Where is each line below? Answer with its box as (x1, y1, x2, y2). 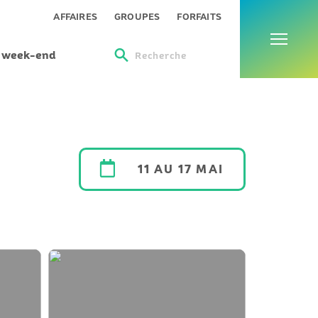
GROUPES (114, 11, 160, 22)
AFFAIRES (53, 11, 97, 22)
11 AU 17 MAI (138, 163, 224, 175)
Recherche (134, 49, 201, 63)
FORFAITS (177, 11, 221, 22)
